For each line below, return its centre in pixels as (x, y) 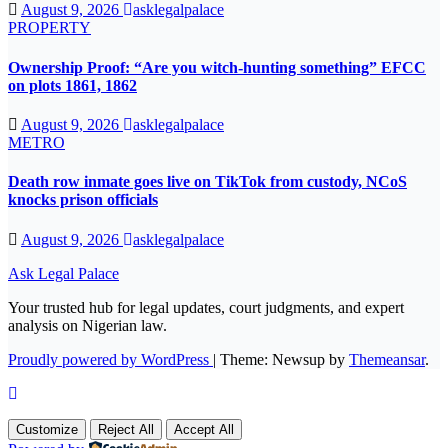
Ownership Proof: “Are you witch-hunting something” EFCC (217, 67)
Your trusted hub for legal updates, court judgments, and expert (206, 307)
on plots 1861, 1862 (72, 85)
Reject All (126, 429)
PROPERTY (49, 28)
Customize (47, 429)
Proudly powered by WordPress (110, 359)
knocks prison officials (83, 200)
